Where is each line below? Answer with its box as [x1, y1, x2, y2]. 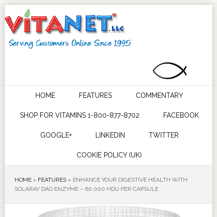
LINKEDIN [95, 131, 125, 139]
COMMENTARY [136, 92, 184, 99]
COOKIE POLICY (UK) [77, 151, 142, 159]
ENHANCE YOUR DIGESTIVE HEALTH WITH [72, 176, 187, 183]
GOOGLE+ [40, 131, 72, 139]
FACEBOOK [163, 111, 199, 119]
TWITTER [148, 131, 179, 139]
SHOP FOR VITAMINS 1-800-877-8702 [19, 111, 139, 119]
